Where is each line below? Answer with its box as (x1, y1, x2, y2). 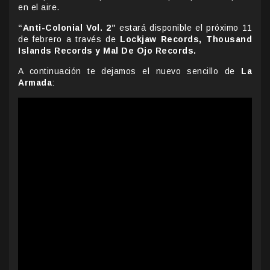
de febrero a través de (18, 34, 121, 45)
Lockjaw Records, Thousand (120, 34, 253, 45)
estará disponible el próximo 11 (116, 23, 253, 33)
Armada (18, 78, 52, 88)
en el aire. (18, 2, 60, 13)
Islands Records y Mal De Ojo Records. (18, 46, 196, 56)
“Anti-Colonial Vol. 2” (18, 23, 116, 33)
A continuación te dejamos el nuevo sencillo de (18, 66, 241, 77)
